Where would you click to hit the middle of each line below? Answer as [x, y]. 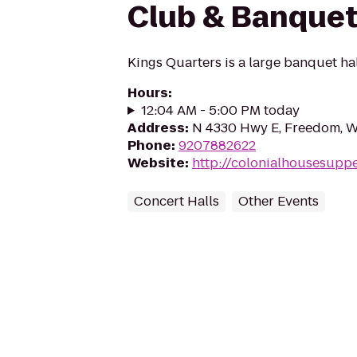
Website [156, 163]
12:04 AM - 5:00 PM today [220, 110]
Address [156, 128]
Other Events [279, 201]
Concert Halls [177, 201]
